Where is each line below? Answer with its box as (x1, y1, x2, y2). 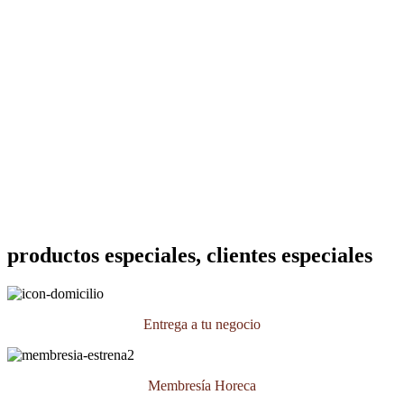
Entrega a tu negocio (143, 317, 261, 333)
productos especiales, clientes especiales (7, 243, 372, 268)
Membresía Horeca (148, 378, 256, 394)
